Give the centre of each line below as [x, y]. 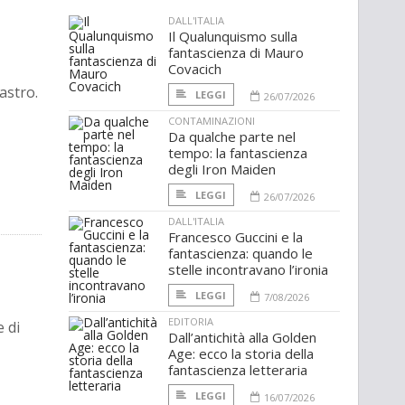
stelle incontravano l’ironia [248, 270]
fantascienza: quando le [240, 254]
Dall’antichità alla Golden [242, 338]
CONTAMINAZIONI [212, 121]
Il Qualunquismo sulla [233, 37]
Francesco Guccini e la [235, 237]
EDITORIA [191, 322]
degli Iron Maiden [222, 170]
